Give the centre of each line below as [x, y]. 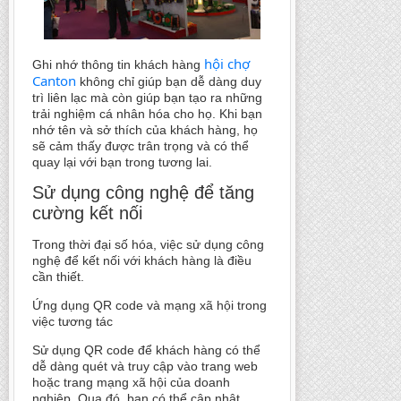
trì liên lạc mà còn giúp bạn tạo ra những [147, 98]
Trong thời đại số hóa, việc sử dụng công [148, 245]
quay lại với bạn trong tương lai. [122, 162]
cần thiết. [58, 277]
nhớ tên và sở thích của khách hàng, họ [145, 130]
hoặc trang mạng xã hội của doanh [131, 383]
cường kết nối [87, 213]
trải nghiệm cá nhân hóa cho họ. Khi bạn [147, 114]
